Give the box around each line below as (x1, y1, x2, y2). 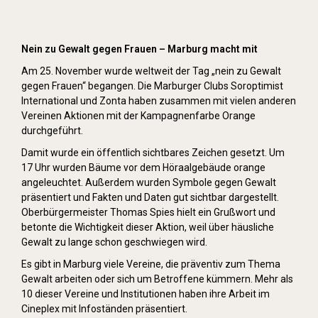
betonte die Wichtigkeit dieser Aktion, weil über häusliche (21, 221, 274, 233)
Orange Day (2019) (106, 1, 212, 16)
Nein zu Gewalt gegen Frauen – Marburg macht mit (21, 43, 258, 55)
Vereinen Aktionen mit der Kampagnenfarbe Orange (21, 110, 256, 121)
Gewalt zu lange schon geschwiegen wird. (21, 236, 207, 248)
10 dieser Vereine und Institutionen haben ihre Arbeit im (21, 288, 270, 300)
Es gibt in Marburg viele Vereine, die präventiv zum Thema (21, 258, 280, 270)
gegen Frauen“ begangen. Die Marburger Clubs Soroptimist (21, 80, 283, 92)
